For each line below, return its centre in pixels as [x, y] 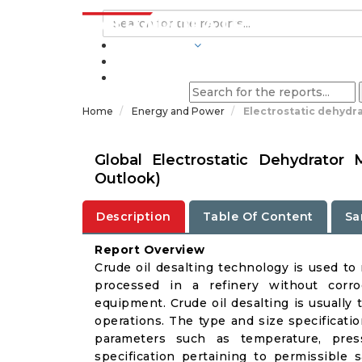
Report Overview [150, 250]
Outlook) [128, 179]
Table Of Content [258, 217]
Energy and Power [179, 111]
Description [134, 217]
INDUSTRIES [153, 45]
